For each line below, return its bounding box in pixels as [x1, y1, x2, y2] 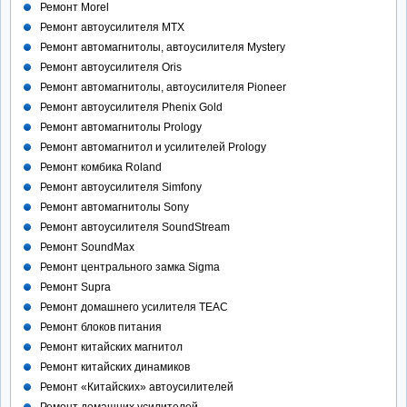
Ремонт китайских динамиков [40, 361, 190, 374]
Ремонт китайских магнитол [40, 341, 183, 354]
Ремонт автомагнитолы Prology [40, 121, 202, 134]
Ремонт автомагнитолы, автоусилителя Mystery [40, 41, 285, 55]
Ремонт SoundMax [40, 241, 134, 254]
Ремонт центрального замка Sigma [40, 261, 220, 274]
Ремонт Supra [40, 281, 111, 294]
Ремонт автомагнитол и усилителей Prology [40, 141, 266, 154]
